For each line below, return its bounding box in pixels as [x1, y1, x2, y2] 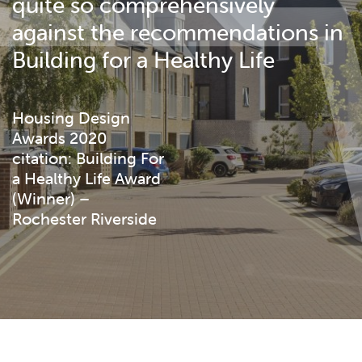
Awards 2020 [12, 128, 107, 149]
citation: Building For [12, 148, 164, 169]
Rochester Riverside [12, 208, 157, 229]
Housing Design [12, 107, 130, 128]
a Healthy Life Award [12, 168, 161, 189]
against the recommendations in [12, 19, 343, 47]
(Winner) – [12, 188, 90, 209]
